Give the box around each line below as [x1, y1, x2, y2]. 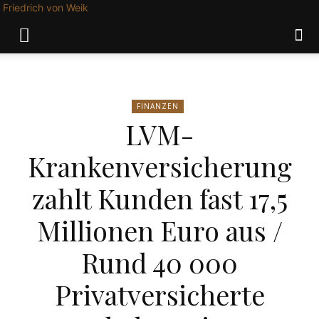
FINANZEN [137, 101, 179, 111]
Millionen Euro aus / [36, 212, 283, 249]
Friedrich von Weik [3, 1, 88, 14]
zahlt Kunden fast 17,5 [31, 180, 288, 216]
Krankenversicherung [27, 148, 292, 184]
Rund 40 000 [81, 244, 238, 281]
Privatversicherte [54, 276, 265, 313]
